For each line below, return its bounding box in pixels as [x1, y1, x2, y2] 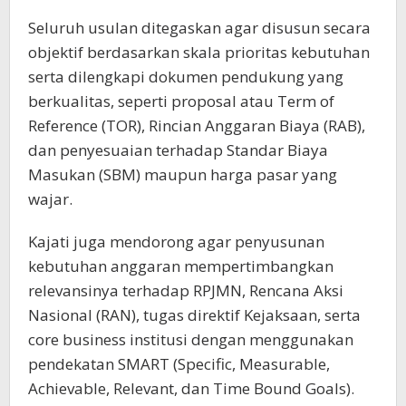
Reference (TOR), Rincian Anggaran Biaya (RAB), [28, 114, 365, 136]
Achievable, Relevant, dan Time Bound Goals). [28, 377, 354, 399]
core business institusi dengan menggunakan [28, 328, 353, 350]
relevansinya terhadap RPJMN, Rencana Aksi [28, 279, 343, 301]
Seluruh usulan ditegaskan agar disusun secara [28, 16, 371, 38]
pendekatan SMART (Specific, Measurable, [28, 353, 330, 374]
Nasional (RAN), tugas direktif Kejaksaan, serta [28, 304, 361, 325]
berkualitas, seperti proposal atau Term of [28, 90, 334, 111]
